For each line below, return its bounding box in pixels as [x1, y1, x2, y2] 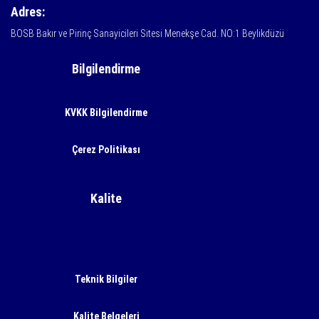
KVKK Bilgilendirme [65, 106, 148, 118]
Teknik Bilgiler [75, 273, 138, 285]
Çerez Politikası [72, 143, 141, 155]
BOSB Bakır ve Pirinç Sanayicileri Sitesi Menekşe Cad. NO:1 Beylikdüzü [11, 28, 284, 40]
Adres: [11, 4, 45, 20]
